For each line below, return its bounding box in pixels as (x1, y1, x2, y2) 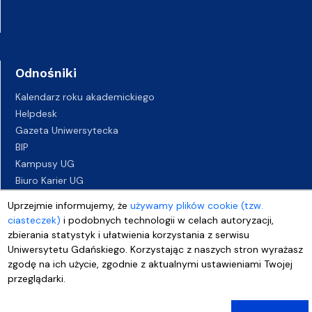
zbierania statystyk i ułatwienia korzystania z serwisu (8, 228, 250, 241)
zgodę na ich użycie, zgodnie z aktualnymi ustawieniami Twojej (8, 258, 293, 270)
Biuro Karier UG (15, 174, 84, 187)
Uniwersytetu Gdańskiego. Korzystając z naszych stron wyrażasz (8, 243, 304, 256)
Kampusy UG (15, 157, 75, 170)
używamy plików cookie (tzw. (130, 199, 264, 212)
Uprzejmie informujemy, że (8, 199, 131, 212)
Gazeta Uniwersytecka (15, 124, 118, 136)
